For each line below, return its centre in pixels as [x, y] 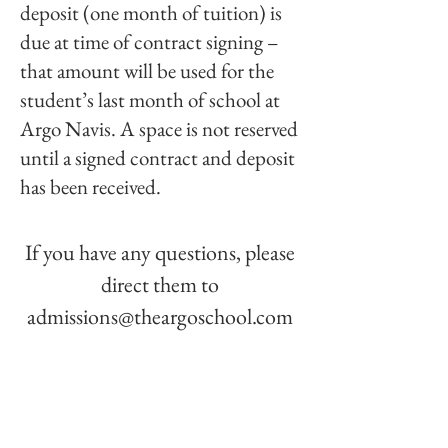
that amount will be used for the [147, 70]
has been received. [90, 186]
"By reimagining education [159, 412]
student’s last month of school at [150, 99]
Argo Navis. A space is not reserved [159, 128]
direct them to [160, 284]
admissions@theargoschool [139, 316]
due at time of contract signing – [149, 41]
